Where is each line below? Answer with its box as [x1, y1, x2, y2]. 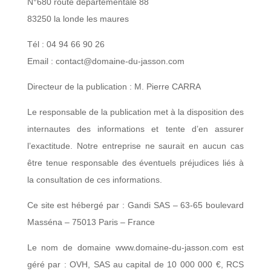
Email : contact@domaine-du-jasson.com [27, 56, 184, 66]
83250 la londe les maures [27, 14, 129, 24]
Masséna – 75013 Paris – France [27, 217, 155, 227]
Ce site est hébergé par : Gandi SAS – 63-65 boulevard [27, 200, 244, 210]
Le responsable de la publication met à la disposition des [27, 107, 244, 117]
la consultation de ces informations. [27, 175, 162, 184]
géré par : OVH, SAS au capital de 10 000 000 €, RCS [27, 260, 244, 269]
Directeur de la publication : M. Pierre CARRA [27, 82, 201, 91]
